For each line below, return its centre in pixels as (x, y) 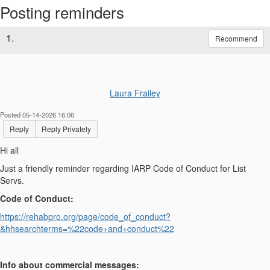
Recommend (236, 39)
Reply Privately (66, 129)
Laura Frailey (135, 93)
